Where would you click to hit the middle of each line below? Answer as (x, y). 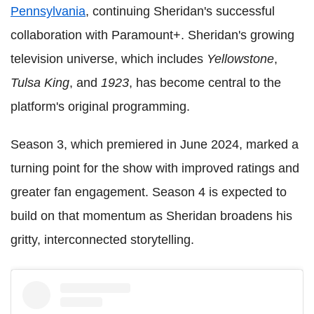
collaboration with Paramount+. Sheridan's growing (152, 35)
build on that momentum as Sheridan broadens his (151, 216)
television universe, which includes (109, 59)
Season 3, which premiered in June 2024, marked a (155, 144)
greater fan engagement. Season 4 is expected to (149, 192)
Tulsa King (40, 82)
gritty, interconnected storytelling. (102, 239)
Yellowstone (240, 59)
